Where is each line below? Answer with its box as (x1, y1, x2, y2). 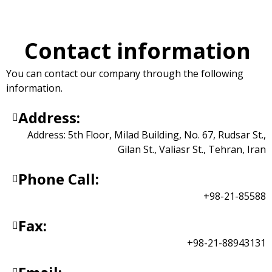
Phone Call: (18, 168, 99, 189)
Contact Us (123, 8, 173, 22)
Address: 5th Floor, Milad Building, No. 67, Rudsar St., (27, 127, 266, 141)
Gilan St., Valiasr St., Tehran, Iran (118, 142, 266, 156)
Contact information (24, 35, 251, 66)
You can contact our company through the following (6, 66, 243, 80)
